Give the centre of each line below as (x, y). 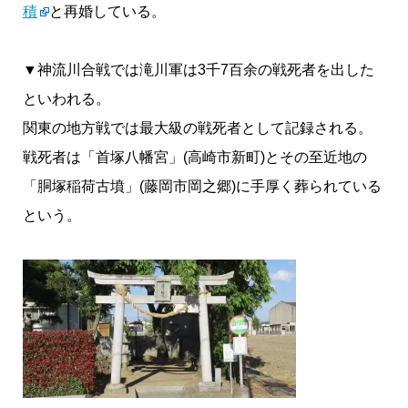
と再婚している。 (107, 12)
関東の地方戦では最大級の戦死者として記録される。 (197, 128)
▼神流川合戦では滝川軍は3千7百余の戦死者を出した (198, 70)
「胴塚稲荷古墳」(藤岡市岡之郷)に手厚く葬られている (202, 187)
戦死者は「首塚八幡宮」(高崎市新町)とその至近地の (194, 158)
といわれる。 (66, 99)
